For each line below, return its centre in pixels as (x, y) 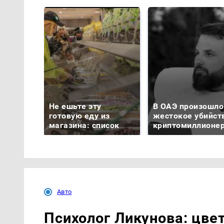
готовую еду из (79, 116)
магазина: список (84, 125)
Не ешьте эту (75, 106)
